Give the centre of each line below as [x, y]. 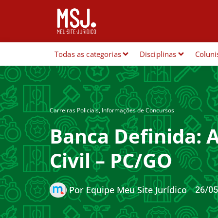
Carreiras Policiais [74, 110]
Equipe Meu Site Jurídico [135, 190]
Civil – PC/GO [111, 161]
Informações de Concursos [138, 110]
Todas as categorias [88, 54]
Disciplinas [158, 54]
